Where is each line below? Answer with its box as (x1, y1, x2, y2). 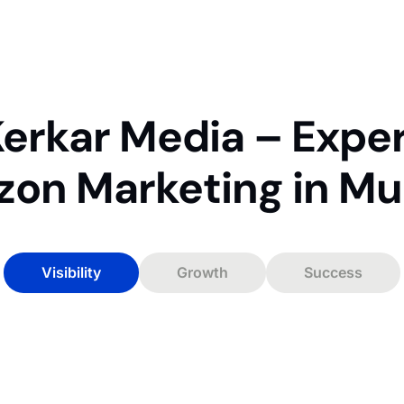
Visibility (41, 263, 101, 282)
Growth (177, 263, 228, 282)
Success (304, 263, 363, 282)
